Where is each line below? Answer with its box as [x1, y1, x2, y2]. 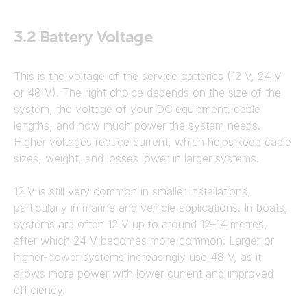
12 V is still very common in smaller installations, [14, 184, 251, 198]
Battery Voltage [39, 27, 153, 47]
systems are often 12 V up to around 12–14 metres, [14, 217, 267, 231]
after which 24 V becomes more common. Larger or [14, 234, 274, 247]
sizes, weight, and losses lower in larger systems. [14, 151, 259, 165]
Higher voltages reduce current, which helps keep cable [14, 135, 291, 149]
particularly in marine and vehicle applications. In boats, [14, 201, 288, 214]
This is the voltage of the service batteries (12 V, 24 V [14, 69, 282, 83]
